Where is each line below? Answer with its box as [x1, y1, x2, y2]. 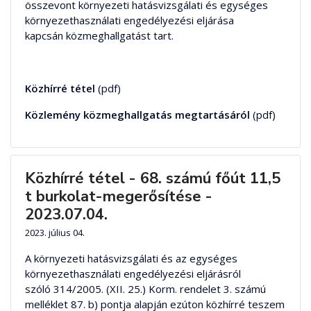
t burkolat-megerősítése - [25, 185, 212, 207]
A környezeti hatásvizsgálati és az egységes [25, 251, 237, 265]
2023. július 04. [25, 226, 85, 239]
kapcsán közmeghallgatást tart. [25, 28, 174, 42]
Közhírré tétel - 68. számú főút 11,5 [25, 167, 280, 189]
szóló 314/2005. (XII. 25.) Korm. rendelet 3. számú [25, 281, 266, 296]
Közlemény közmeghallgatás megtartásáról [25, 107, 250, 121]
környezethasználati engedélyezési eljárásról [25, 266, 241, 280]
